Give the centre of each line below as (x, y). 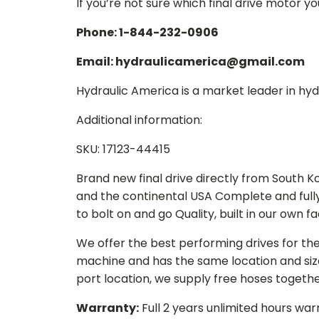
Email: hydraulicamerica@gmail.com (190, 62)
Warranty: (108, 308)
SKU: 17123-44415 (123, 149)
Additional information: (139, 120)
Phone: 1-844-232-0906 (147, 32)
